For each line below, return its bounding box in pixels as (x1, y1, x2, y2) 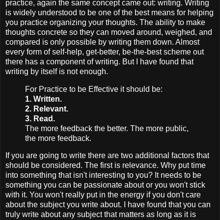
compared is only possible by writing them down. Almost (5, 37, 199, 46)
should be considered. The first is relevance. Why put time (5, 161, 206, 170)
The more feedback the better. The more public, (25, 124, 189, 133)
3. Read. (25, 114, 55, 123)
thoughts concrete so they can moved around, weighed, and (5, 27, 212, 36)
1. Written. (25, 94, 62, 103)
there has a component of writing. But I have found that (5, 57, 193, 66)
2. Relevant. (25, 104, 68, 113)
